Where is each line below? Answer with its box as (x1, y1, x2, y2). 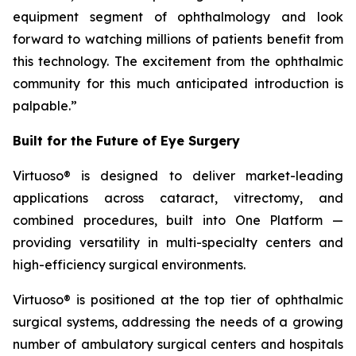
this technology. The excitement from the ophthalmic (13, 53, 343, 69)
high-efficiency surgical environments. (13, 257, 246, 273)
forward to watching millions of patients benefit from (13, 31, 343, 47)
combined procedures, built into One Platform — (13, 212, 343, 228)
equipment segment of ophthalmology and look (13, 9, 343, 25)
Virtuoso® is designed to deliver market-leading (13, 168, 343, 184)
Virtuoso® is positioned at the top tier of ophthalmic (13, 292, 343, 308)
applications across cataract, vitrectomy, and (13, 190, 343, 206)
